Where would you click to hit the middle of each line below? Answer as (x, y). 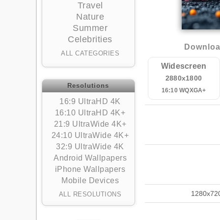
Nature (90, 17)
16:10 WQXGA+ (184, 90)
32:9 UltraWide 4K (90, 147)
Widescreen (184, 66)
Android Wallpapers (90, 158)
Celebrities (90, 39)
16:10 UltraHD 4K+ (90, 113)
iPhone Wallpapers (90, 169)
